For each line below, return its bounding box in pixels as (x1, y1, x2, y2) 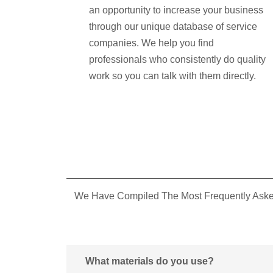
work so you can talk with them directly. (88, 70, 256, 81)
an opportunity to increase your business (88, 4, 263, 15)
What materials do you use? (85, 255, 214, 266)
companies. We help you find (88, 37, 214, 48)
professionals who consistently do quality (88, 54, 266, 65)
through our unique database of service (88, 21, 257, 32)
